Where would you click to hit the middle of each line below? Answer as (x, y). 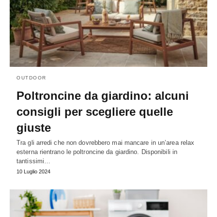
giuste (34, 128)
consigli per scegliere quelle (95, 112)
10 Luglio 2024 (33, 172)
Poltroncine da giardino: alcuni (103, 96)
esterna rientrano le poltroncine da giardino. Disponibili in (97, 152)
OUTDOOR (31, 78)
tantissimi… (34, 161)
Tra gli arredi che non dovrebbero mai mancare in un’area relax (106, 143)
